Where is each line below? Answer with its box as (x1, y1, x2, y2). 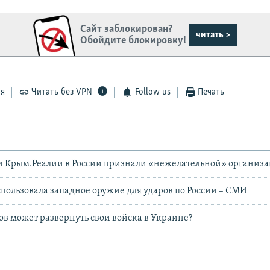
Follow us (134, 87, 171, 98)
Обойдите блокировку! (80, 34, 187, 46)
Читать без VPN (31, 87, 93, 98)
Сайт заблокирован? (80, 23, 173, 35)
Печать (198, 87, 225, 98)
